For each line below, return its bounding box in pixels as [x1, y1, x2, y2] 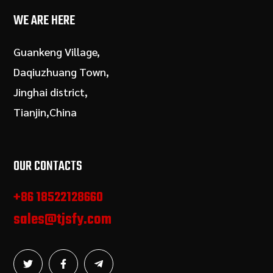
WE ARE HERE [13, 10, 76, 32]
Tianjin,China [13, 105, 77, 119]
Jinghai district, [13, 85, 88, 99]
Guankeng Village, [13, 44, 101, 59]
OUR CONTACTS [13, 156, 83, 177]
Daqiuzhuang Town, [13, 65, 110, 79]
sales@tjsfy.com [13, 208, 112, 232]
